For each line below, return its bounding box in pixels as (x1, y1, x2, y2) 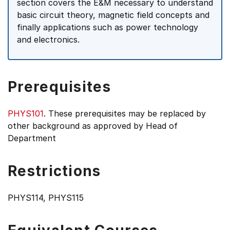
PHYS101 (8, 108, 44, 119)
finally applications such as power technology (17, 22, 198, 32)
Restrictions (8, 162, 101, 180)
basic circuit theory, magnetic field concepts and (17, 10, 209, 20)
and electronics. (17, 34, 80, 45)
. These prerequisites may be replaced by (44, 108, 206, 119)
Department (8, 133, 56, 143)
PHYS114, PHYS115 (8, 193, 84, 203)
